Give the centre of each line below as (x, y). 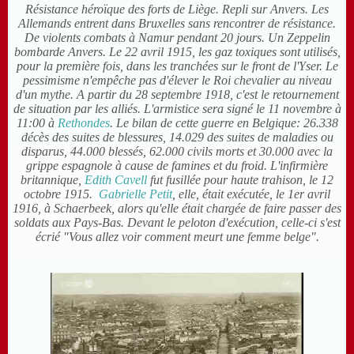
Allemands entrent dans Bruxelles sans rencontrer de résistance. (177, 24)
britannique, (53, 180)
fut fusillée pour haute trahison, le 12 (240, 180)
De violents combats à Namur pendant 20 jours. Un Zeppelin (177, 38)
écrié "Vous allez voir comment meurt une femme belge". (177, 237)
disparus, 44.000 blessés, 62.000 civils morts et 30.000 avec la (177, 152)
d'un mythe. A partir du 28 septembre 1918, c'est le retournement (177, 95)
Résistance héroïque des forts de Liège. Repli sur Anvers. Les (177, 9)
